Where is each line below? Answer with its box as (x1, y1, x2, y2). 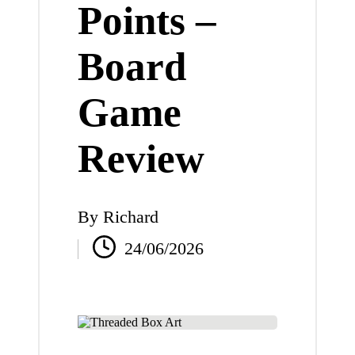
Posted (76, 221, 123, 242)
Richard (102, 207, 158, 227)
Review (77, 135, 204, 181)
